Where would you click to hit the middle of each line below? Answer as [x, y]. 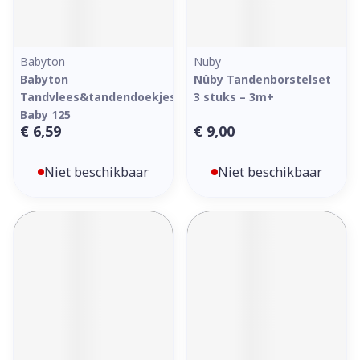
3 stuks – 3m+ [234, 97]
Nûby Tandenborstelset [262, 79]
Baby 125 [45, 115]
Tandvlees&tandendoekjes [98, 97]
